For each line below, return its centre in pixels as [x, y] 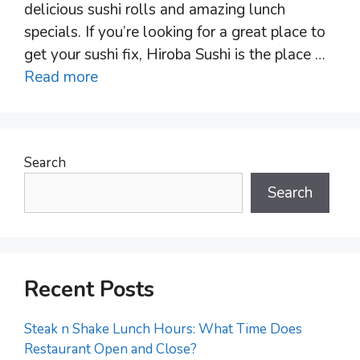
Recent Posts [89, 290]
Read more [61, 78]
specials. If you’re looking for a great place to [175, 33]
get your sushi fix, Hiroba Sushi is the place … [175, 55]
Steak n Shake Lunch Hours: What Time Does [163, 329]
